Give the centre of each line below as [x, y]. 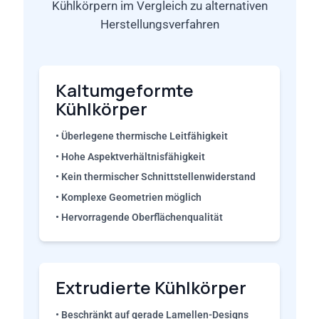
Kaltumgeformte [124, 90]
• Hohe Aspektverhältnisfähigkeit [130, 156]
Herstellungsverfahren [159, 24]
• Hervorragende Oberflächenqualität [139, 217]
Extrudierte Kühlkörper [151, 287]
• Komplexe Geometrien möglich [128, 197]
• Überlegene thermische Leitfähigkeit [141, 136]
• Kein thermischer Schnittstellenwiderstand [155, 177]
